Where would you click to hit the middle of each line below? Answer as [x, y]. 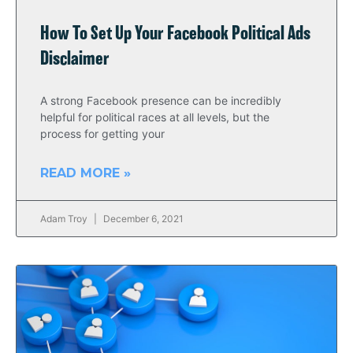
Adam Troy [65, 219]
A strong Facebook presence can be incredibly [161, 100]
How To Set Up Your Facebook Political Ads [175, 34]
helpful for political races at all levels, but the [155, 117]
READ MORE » [85, 173]
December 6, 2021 [142, 219]
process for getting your [102, 134]
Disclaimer [75, 59]
